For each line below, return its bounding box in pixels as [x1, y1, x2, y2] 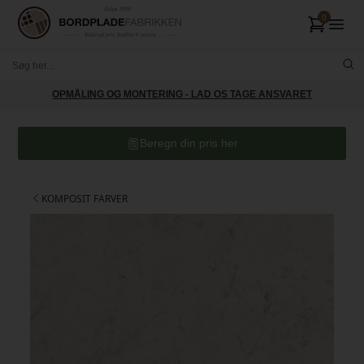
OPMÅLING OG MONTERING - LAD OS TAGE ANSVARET [52, 89, 313, 100]
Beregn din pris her [139, 136, 238, 149]
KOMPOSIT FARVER [41, 192, 128, 206]
